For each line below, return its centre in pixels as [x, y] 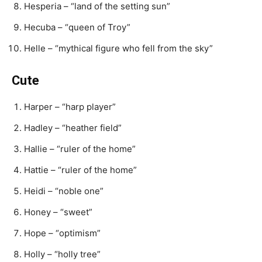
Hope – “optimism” [62, 233]
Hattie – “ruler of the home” [80, 170]
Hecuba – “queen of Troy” [77, 27]
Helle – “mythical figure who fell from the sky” [118, 48]
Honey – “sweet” [58, 212]
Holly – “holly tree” [62, 254]
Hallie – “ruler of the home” [80, 149]
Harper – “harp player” [70, 107]
